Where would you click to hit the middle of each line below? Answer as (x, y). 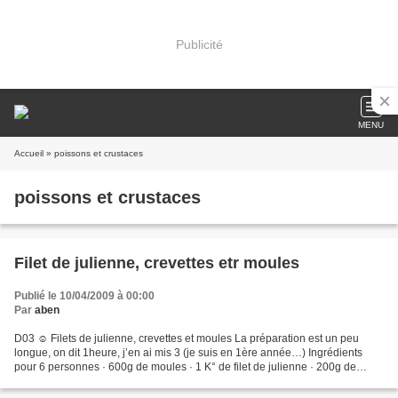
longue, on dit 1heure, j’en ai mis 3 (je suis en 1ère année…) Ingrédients (188, 353)
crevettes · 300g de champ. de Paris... (105, 381)
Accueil (29, 153)
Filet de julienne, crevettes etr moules (157, 263)
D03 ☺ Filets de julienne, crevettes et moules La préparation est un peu (187, 338)
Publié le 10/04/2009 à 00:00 (84, 296)
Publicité (199, 44)
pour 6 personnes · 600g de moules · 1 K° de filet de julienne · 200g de (185, 367)
